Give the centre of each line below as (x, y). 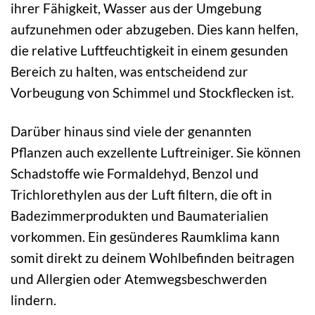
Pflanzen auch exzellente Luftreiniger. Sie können (156, 152)
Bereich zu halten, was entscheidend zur (129, 72)
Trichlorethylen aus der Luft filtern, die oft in (141, 194)
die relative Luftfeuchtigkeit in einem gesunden (149, 51)
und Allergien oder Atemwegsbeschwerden (139, 278)
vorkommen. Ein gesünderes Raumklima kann (145, 236)
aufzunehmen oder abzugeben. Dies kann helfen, (154, 30)
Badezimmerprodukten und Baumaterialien (140, 215)
